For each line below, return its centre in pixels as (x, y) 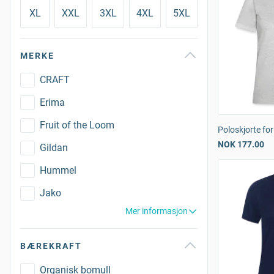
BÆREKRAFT (51, 246)
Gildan (54, 148)
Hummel (58, 170)
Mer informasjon (157, 211)
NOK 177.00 (241, 144)
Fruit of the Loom (77, 125)
